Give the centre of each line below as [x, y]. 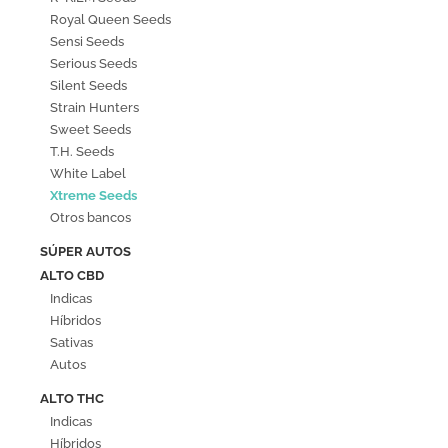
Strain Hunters [94, 108]
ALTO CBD [72, 276]
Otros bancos [90, 218]
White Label [88, 174]
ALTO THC [72, 399]
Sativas [71, 343]
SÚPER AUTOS [85, 252]
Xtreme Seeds [93, 196]
